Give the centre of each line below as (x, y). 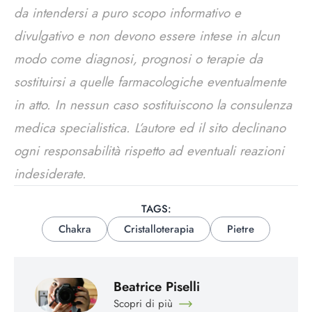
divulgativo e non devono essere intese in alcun (147, 36)
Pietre (240, 229)
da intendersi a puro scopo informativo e (127, 13)
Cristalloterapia (159, 229)
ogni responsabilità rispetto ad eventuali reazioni (149, 150)
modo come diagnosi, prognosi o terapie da (138, 58)
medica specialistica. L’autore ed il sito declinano (150, 127)
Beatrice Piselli (156, 287)
